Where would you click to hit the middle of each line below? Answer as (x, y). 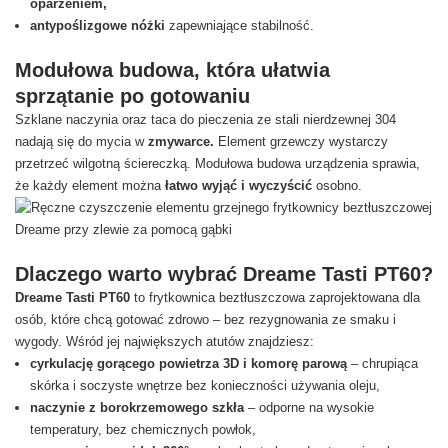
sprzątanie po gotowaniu (132, 96)
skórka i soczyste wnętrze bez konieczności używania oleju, (205, 385)
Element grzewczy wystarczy (303, 141)
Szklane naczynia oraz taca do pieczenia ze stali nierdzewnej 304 (205, 119)
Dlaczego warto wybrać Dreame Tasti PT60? (224, 274)
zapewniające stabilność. (241, 25)
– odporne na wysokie (311, 407)
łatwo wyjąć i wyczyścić (240, 185)
